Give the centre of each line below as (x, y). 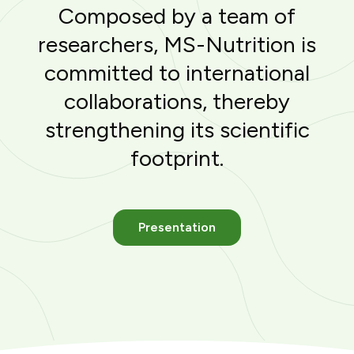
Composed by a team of (177, 15)
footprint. (177, 158)
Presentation (177, 227)
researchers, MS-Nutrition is (177, 44)
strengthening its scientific (177, 129)
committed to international (177, 72)
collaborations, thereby (177, 101)
